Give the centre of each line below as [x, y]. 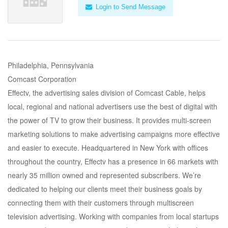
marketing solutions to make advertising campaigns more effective [114, 134]
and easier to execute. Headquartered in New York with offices [108, 148]
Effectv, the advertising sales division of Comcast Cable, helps [107, 93]
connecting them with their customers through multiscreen [101, 203]
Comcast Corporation [42, 79]
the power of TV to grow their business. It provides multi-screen [109, 120]
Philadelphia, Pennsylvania [51, 65]
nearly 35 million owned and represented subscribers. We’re [104, 175]
